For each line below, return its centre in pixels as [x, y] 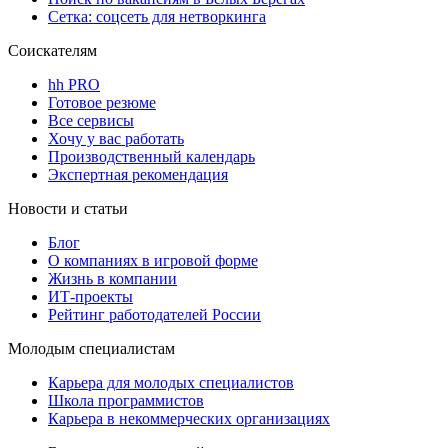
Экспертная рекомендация [138, 174]
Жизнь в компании [112, 278]
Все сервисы [91, 120]
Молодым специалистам [91, 348]
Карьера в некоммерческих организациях [189, 418]
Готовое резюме [102, 102]
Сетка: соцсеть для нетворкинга [157, 16]
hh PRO [74, 84]
